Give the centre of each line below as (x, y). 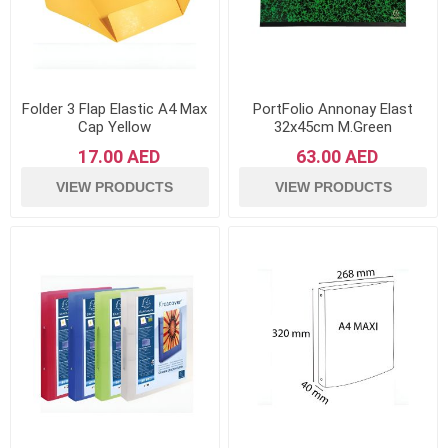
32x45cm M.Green (333, 126)
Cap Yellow (115, 126)
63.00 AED (337, 156)
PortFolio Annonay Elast (333, 108)
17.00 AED (118, 156)
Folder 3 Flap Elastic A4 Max (115, 108)
